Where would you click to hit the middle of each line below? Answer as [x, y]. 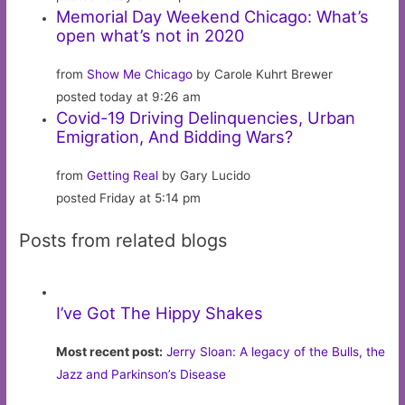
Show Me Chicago [140, 75]
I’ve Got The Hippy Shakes [160, 312]
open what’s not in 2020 [151, 36]
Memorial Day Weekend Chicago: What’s [213, 17]
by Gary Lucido [205, 176]
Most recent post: [110, 351]
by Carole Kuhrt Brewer [263, 75]
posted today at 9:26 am [129, 97]
